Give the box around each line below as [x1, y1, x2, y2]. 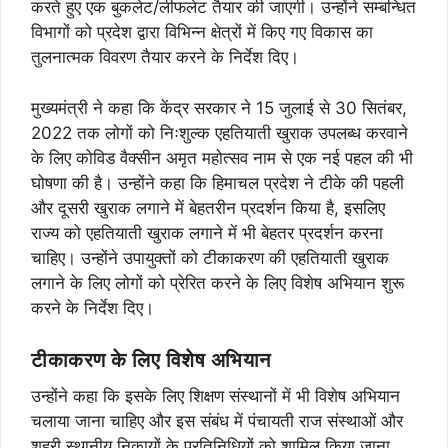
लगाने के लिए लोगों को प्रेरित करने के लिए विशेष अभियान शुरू [31, 272, 404, 293]
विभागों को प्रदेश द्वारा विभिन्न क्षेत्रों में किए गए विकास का [31, 22, 373, 43]
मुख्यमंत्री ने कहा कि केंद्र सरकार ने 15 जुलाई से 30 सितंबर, [31, 97, 407, 118]
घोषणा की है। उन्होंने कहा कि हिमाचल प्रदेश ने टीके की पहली [31, 172, 404, 193]
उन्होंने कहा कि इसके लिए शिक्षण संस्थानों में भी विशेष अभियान [31, 386, 400, 407]
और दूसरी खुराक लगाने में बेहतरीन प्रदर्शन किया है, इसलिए [31, 197, 385, 218]
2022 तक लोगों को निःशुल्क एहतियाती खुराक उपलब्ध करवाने [31, 122, 408, 143]
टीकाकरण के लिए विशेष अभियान [31, 347, 271, 373]
